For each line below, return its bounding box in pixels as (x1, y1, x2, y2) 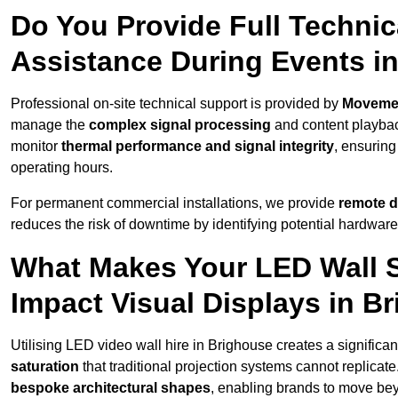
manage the (11, 117, 89, 133)
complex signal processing (89, 117, 271, 133)
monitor (11, 139, 61, 155)
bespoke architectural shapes (11, 380, 211, 396)
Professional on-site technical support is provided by (11, 96, 342, 112)
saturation (11, 359, 79, 375)
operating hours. (11, 160, 113, 176)
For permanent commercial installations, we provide (11, 195, 338, 211)
